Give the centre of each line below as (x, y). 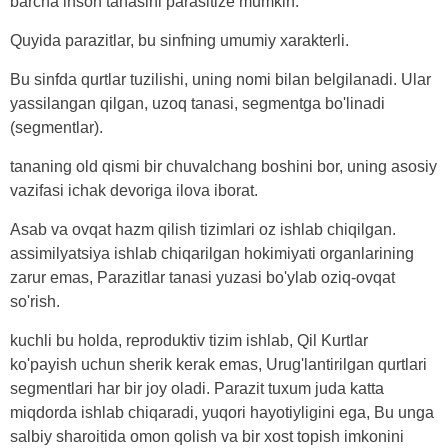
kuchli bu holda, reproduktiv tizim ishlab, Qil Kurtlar (189, 340)
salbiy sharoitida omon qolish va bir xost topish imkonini (207, 436)
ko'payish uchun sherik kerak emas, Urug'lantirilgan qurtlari (218, 364)
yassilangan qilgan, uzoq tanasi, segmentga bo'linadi (197, 103)
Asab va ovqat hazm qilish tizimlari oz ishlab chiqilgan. (203, 229)
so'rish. (35, 301)
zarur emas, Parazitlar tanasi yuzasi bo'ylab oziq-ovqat (202, 277)
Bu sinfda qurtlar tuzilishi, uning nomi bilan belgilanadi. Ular (220, 79)
